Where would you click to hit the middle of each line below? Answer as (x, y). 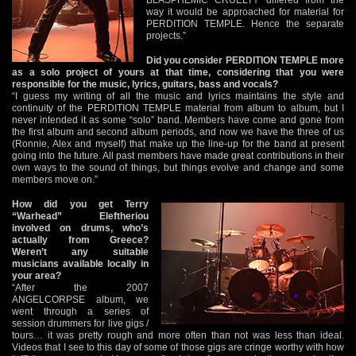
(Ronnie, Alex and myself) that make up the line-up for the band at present (178, 143)
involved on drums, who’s (80, 228)
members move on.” (55, 179)
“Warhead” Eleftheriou (80, 216)
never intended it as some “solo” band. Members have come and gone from (178, 120)
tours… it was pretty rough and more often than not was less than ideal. (178, 335)
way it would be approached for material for (245, 12)
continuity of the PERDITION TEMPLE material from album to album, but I (178, 108)
